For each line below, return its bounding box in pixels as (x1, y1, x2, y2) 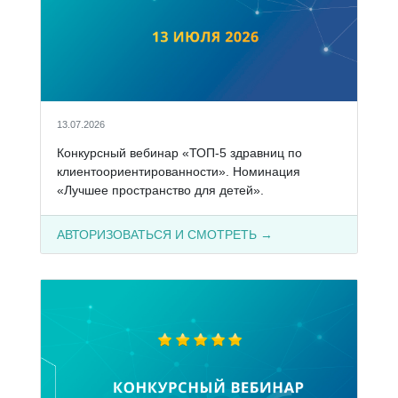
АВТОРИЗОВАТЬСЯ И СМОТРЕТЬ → (56, 227, 273, 242)
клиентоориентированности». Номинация (56, 163, 300, 179)
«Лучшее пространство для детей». (56, 182, 264, 197)
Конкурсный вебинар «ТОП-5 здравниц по (56, 145, 302, 160)
